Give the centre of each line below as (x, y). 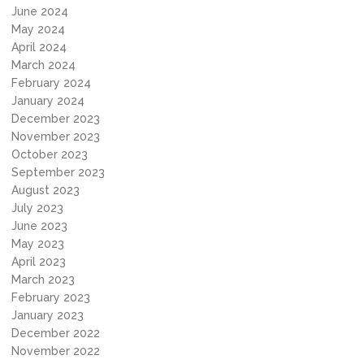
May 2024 (38, 29)
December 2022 (56, 333)
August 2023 (45, 190)
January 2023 (48, 315)
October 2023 (50, 154)
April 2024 (39, 47)
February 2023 (51, 297)
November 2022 (56, 351)
